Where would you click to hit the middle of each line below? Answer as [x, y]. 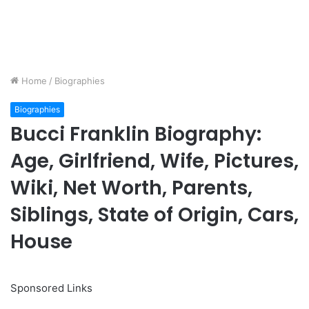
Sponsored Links [51, 288]
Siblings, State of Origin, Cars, [154, 215]
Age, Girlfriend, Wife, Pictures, [154, 161]
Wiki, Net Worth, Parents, [131, 188]
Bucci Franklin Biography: [136, 134]
